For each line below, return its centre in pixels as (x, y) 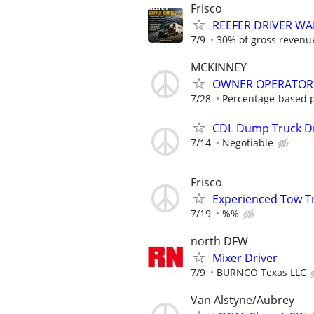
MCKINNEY (219, 68)
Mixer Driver (245, 258)
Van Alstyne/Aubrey (243, 300)
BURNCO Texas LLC (261, 272)
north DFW (219, 241)
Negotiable (248, 142)
